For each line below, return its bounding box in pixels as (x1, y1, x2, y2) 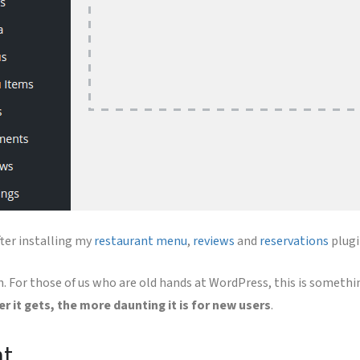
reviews (193, 232, 235, 250)
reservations (260, 232, 329, 250)
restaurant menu (94, 232, 188, 250)
